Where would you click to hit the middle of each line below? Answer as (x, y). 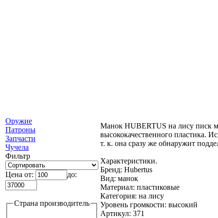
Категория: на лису (132, 196)
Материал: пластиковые (140, 187)
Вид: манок (119, 178)
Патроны (20, 130)
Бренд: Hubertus (126, 169)
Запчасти (20, 138)
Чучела (17, 147)
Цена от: (20, 174)
